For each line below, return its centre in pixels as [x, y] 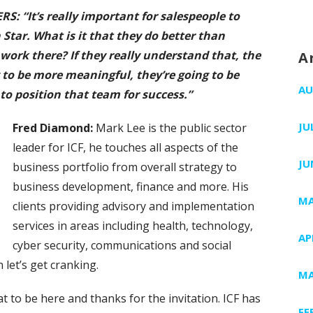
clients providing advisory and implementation [133, 206]
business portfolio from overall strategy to [125, 167]
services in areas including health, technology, [133, 225]
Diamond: [68, 128]
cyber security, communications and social [122, 245]
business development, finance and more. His [131, 186]
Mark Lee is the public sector [171, 128]
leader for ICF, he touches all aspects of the [125, 147]
